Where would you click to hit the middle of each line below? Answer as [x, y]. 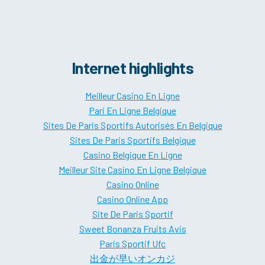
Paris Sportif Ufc [132, 244]
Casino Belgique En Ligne [132, 155]
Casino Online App [132, 199]
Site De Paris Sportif [132, 214]
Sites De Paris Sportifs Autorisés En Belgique [132, 125]
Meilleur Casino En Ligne [132, 96]
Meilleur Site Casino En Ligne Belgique [132, 170]
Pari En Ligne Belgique [132, 111]
